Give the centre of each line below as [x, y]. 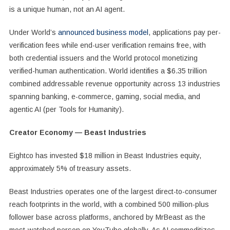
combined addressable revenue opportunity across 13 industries [114, 83]
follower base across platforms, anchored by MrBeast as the [107, 217]
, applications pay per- [184, 32]
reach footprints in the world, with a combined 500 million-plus [109, 204]
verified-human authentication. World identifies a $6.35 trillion [108, 71]
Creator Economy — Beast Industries [78, 132]
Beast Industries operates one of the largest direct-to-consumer [113, 191]
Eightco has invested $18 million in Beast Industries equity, [105, 155]
